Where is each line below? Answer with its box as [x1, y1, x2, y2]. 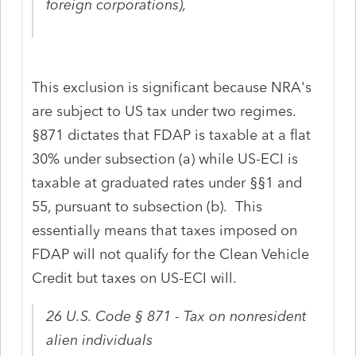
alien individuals [46, 331, 153, 349]
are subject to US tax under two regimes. [32, 102, 301, 120]
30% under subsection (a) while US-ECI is [32, 149, 299, 168]
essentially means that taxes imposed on [32, 221, 298, 239]
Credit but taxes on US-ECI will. [32, 269, 238, 287]
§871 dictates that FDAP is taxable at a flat [32, 126, 311, 144]
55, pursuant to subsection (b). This [32, 197, 263, 215]
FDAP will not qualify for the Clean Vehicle [32, 245, 310, 263]
